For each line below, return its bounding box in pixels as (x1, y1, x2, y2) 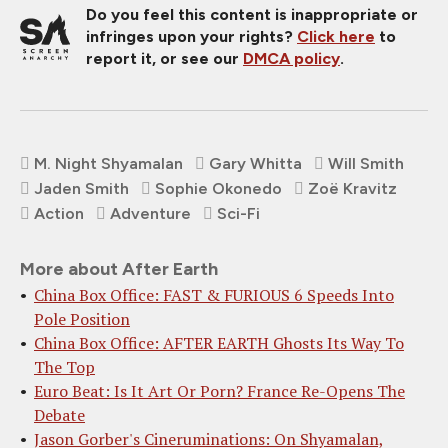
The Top (34, 356, 95, 379)
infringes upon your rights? (86, 27, 297, 47)
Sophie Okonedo (155, 179, 282, 199)
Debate (34, 404, 85, 427)
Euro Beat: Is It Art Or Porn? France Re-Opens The (34, 380, 405, 403)
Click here (297, 27, 375, 47)
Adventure (110, 204, 191, 224)
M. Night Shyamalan (34, 154, 183, 174)
